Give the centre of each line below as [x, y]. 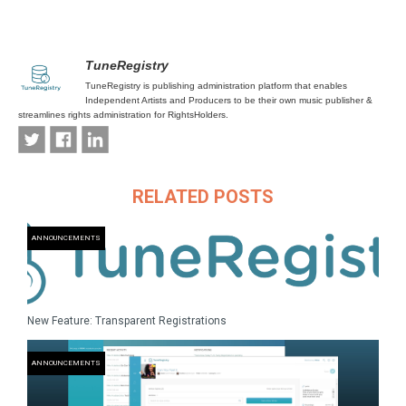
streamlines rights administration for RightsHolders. [123, 115]
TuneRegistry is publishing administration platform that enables [216, 86]
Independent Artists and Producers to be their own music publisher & [229, 100]
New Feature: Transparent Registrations [127, 321]
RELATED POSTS [203, 197]
